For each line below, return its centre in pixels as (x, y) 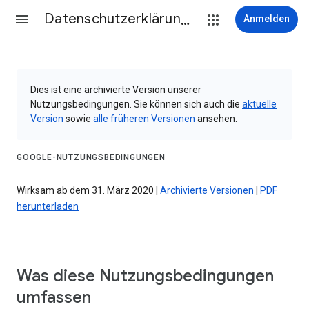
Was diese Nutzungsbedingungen (145, 276)
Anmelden (267, 19)
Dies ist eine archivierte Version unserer (116, 90)
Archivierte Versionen (207, 191)
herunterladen (48, 207)
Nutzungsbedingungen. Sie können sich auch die (136, 104)
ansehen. (216, 119)
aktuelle (259, 104)
